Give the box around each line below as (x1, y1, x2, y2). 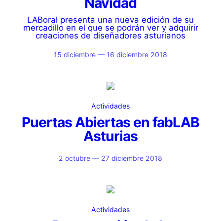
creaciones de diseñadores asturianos (36, 31, 185, 40)
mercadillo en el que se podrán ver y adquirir (23, 23, 198, 33)
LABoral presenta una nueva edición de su (27, 15, 194, 25)
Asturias (83, 128, 138, 145)
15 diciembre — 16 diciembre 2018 (54, 50, 167, 59)
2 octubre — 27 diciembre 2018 (59, 154, 162, 162)
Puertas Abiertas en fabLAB (22, 114, 199, 131)
